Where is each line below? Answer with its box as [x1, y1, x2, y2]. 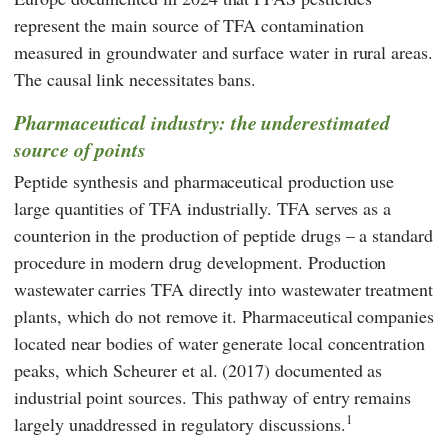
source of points [14, 135, 147, 163]
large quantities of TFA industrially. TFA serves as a [14, 196, 392, 221]
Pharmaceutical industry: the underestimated [14, 108, 390, 136]
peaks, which [14, 358, 114, 383]
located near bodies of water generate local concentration [14, 331, 425, 356]
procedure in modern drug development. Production [14, 250, 387, 275]
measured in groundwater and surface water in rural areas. [14, 40, 433, 64]
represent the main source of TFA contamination [14, 13, 364, 37]
